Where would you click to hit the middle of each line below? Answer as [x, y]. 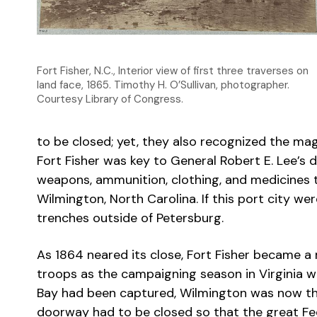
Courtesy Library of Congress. [110, 99]
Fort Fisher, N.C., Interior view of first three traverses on [173, 71]
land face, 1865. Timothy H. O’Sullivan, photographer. [163, 85]
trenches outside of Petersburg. [130, 218]
